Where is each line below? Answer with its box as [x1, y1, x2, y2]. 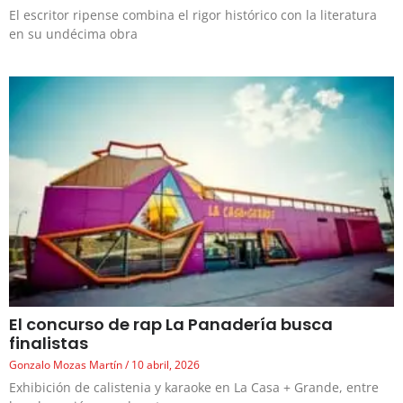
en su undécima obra [9, 24, 138, 42]
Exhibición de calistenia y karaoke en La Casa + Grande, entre [9, 379, 379, 397]
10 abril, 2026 [129, 357, 200, 373]
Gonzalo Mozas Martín [9, 357, 125, 373]
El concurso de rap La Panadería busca [9, 313, 333, 336]
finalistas [9, 332, 88, 355]
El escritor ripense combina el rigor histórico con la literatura [9, 5, 377, 23]
